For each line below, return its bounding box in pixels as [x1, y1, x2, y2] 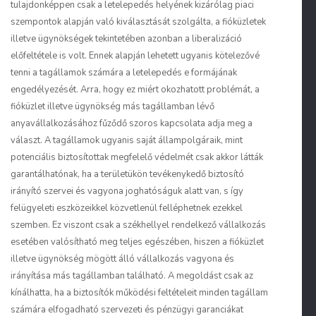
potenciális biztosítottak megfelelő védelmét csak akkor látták [11, 151, 263, 164]
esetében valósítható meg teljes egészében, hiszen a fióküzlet [11, 236, 264, 248]
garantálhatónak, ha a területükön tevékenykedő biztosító [11, 168, 244, 181]
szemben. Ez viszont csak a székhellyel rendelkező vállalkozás [11, 219, 266, 231]
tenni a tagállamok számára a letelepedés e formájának [11, 66, 237, 79]
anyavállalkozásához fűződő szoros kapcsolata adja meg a [11, 117, 253, 130]
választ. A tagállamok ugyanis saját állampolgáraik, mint [11, 134, 243, 147]
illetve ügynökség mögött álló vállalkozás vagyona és [11, 253, 234, 265]
